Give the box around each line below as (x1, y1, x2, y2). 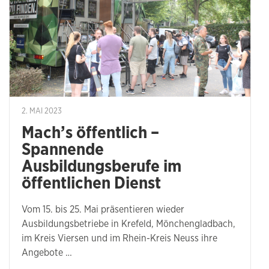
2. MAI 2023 (22, 107, 62, 116)
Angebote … (22, 248, 72, 258)
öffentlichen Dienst (22, 175, 161, 193)
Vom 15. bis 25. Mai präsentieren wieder (22, 205, 184, 215)
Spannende (22, 142, 104, 159)
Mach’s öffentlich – (22, 125, 159, 142)
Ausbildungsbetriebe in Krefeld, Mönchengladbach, (22, 219, 235, 229)
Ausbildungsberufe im (22, 159, 181, 176)
